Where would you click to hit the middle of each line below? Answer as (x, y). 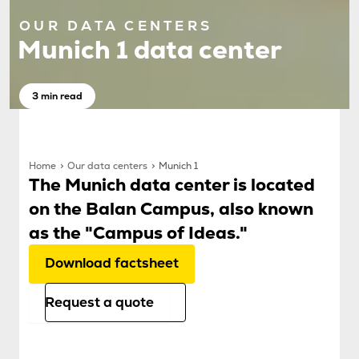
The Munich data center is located (172, 185)
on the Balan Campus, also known (171, 209)
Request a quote (99, 303)
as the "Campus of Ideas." (138, 233)
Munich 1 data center (150, 50)
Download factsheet (112, 263)
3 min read (57, 96)
